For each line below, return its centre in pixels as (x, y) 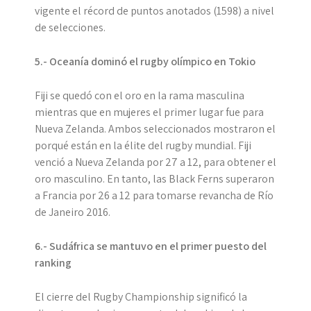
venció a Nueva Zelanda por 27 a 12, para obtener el (155, 162)
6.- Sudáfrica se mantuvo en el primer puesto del (151, 246)
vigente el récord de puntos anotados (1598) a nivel (154, 11)
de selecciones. (71, 28)
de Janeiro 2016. (73, 212)
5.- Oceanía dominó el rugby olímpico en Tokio (145, 62)
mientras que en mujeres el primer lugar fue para (149, 112)
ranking (53, 263)
